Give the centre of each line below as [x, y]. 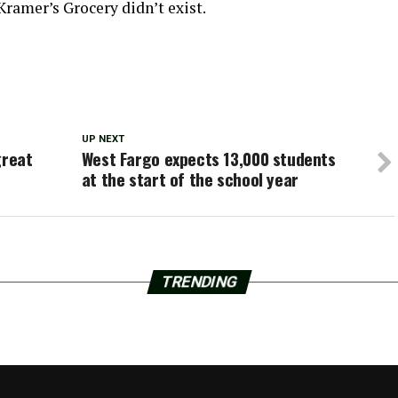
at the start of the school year [190, 179]
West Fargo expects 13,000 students [208, 159]
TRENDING [199, 282]
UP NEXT [103, 139]
